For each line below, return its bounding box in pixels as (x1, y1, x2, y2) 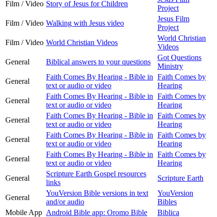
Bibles (157, 198, 177, 206)
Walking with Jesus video (46, 19, 124, 28)
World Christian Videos (46, 38, 118, 47)
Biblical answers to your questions (46, 58, 151, 66)
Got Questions (157, 53, 201, 62)
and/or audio (46, 198, 84, 206)
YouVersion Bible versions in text (46, 189, 148, 198)
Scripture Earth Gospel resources (46, 170, 146, 178)
